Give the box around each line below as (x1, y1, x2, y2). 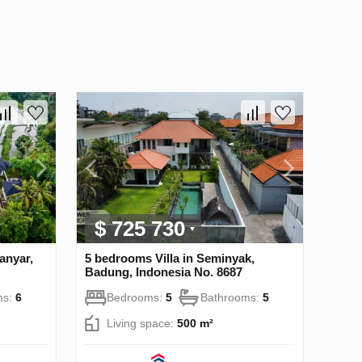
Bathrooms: (200, 290, 263, 304)
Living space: (107, 316, 177, 330)
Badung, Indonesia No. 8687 (85, 264, 242, 279)
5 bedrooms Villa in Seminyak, (85, 250, 255, 265)
